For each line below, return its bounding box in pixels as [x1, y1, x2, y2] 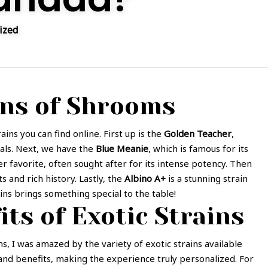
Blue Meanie [96, 142, 148, 154]
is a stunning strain [168, 172, 248, 184]
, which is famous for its [148, 142, 248, 154]
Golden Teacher [164, 127, 232, 139]
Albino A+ [124, 172, 168, 184]
